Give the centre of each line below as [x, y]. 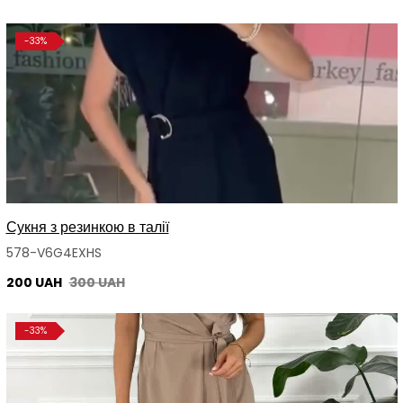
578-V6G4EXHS [54, 253]
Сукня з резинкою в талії [87, 228]
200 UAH [35, 283]
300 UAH [97, 283]
